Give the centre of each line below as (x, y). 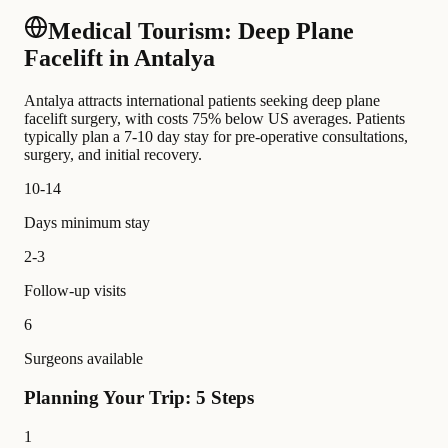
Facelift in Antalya (119, 58)
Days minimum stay (87, 223)
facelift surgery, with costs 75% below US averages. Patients (214, 119)
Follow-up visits (75, 291)
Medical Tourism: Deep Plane (201, 31)
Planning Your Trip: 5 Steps (139, 397)
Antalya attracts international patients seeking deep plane (202, 101)
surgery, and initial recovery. (113, 155)
